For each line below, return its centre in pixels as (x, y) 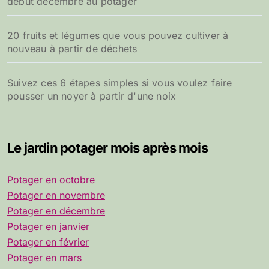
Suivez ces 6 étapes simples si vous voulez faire (120, 83)
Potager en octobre (51, 180)
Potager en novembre (56, 195)
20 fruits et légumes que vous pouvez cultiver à (118, 36)
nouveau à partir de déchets (72, 49)
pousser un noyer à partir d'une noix (92, 96)
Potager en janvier (48, 227)
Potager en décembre (56, 211)
